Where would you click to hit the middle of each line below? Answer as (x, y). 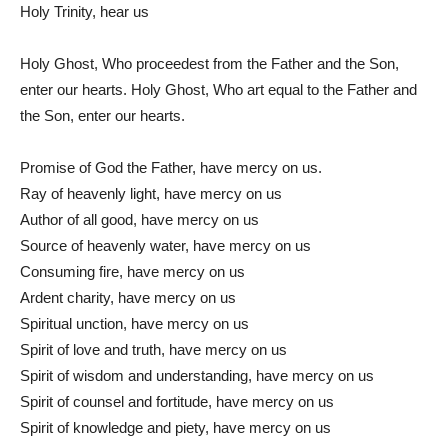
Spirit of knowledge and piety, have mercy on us (175, 427)
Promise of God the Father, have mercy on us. (171, 167)
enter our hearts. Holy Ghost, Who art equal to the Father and (218, 89)
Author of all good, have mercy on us (139, 219)
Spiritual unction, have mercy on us (134, 323)
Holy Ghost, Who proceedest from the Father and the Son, (209, 63)
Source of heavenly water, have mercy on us (165, 245)
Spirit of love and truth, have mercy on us (153, 349)
